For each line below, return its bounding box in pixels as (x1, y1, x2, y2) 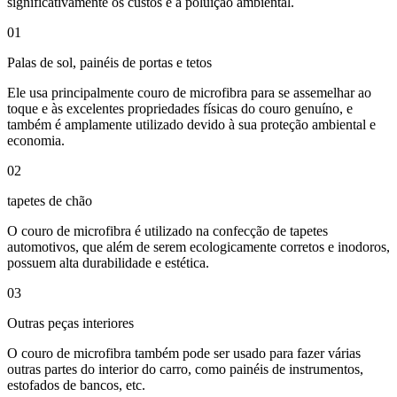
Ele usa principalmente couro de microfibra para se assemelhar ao (7, 84, 371, 100)
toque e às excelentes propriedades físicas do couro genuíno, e (7, 100, 353, 116)
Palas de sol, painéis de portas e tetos (7, 54, 212, 70)
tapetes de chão (7, 192, 92, 208)
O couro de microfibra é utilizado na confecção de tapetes (7, 222, 328, 238)
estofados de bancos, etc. (7, 377, 145, 393)
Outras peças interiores (7, 315, 134, 331)
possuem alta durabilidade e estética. (7, 254, 209, 270)
